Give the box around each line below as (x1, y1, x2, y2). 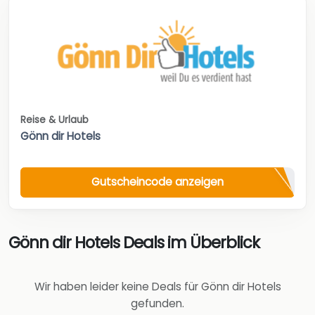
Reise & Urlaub (20, 112, 89, 127)
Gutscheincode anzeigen (91, 174, 224, 190)
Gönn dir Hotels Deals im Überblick (8, 231, 259, 254)
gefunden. (131, 295, 184, 311)
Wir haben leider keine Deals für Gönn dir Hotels (34, 278, 281, 294)
